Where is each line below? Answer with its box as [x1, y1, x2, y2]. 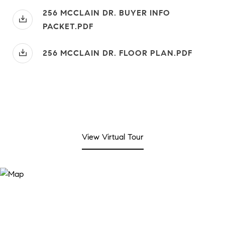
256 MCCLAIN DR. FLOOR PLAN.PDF [43, 48, 192, 58]
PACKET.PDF [43, 21, 93, 31]
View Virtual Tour [81, 132, 144, 142]
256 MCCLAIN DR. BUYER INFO [43, 8, 170, 18]
